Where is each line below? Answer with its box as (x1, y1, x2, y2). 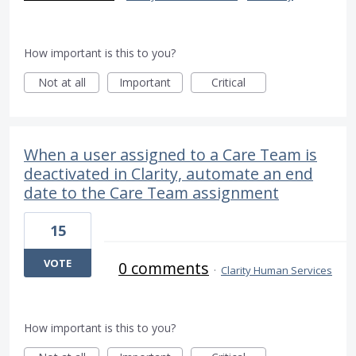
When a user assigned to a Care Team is (24, 144, 317, 166)
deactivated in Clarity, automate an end (24, 163, 313, 185)
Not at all (37, 75, 86, 91)
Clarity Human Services (221, 263, 332, 278)
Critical (211, 75, 246, 91)
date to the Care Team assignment (24, 182, 279, 204)
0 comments (118, 257, 209, 280)
